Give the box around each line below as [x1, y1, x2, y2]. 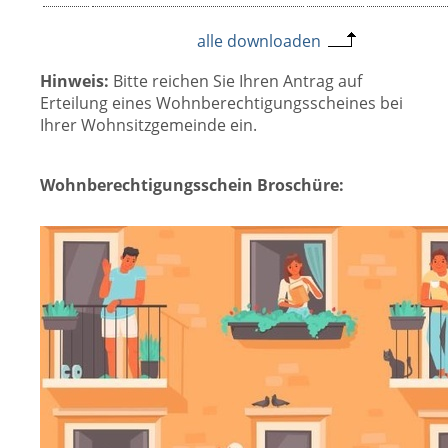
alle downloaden [196, 30, 321, 52]
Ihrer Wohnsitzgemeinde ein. [40, 114, 257, 136]
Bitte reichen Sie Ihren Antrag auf [109, 70, 362, 92]
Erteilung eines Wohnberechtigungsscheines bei [40, 92, 403, 114]
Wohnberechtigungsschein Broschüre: [40, 174, 344, 196]
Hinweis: [40, 70, 109, 92]
